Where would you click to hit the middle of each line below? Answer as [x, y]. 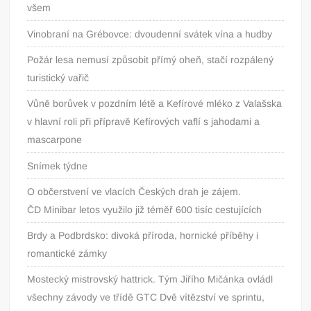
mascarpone [55, 139]
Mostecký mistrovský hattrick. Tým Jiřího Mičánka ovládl [150, 279]
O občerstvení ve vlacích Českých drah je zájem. [134, 191]
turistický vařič [61, 77]
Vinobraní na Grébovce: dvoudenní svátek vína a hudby [150, 34]
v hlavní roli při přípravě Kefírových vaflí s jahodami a [144, 121]
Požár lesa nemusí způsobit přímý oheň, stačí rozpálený [151, 59]
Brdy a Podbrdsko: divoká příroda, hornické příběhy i [143, 235]
